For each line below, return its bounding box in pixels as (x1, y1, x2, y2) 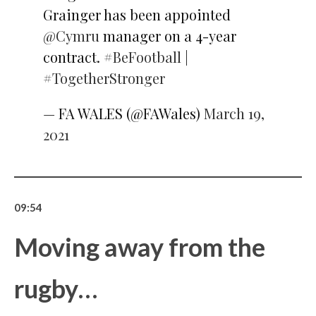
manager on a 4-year (99, 25, 236, 45)
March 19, (203, 103, 265, 123)
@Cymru (42, 25, 99, 45)
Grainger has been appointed (42, 4, 231, 24)
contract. (42, 47, 104, 66)
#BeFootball (103, 47, 181, 66)
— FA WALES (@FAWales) (42, 103, 204, 123)
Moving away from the (14, 231, 265, 262)
